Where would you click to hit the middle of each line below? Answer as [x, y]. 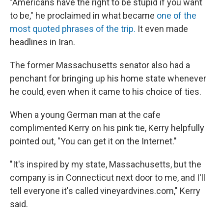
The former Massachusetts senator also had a [100, 65]
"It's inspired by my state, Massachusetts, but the [106, 165]
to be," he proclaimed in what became [83, 16]
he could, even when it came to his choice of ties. [106, 92]
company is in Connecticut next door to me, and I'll [108, 178]
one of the [177, 16]
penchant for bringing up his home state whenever [108, 79]
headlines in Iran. [42, 42]
